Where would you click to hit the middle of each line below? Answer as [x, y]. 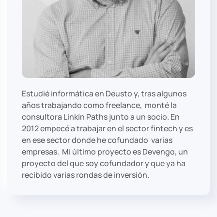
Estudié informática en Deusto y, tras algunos [104, 94]
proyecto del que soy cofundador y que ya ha [104, 163]
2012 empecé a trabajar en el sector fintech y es [107, 129]
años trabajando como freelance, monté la [99, 105]
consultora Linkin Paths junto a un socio [94, 117]
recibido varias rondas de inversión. [86, 175]
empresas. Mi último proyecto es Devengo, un [105, 152]
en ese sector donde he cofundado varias [97, 140]
